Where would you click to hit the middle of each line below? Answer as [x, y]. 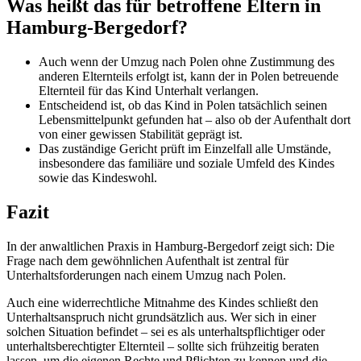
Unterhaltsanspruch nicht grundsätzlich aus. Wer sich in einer [161, 317]
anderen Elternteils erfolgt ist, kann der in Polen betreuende [189, 76]
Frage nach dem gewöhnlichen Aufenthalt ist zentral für [147, 260]
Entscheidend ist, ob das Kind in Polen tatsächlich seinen [183, 105]
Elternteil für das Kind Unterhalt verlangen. [149, 90]
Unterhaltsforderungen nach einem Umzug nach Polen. [146, 275]
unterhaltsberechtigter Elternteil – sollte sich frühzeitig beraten [163, 346]
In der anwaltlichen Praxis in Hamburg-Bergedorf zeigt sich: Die [170, 246]
